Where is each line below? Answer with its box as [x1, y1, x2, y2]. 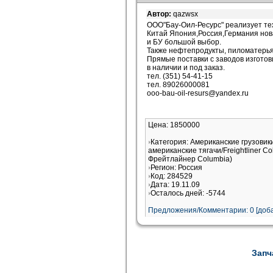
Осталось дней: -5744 [151, 189, 225, 197]
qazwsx [173, 10, 198, 18]
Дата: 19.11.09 [151, 180, 200, 189]
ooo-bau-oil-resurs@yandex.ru [147, 89, 249, 97]
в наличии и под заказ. [147, 63, 225, 72]
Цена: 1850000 [148, 121, 200, 129]
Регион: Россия [151, 163, 202, 172]
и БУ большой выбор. [147, 38, 221, 46]
